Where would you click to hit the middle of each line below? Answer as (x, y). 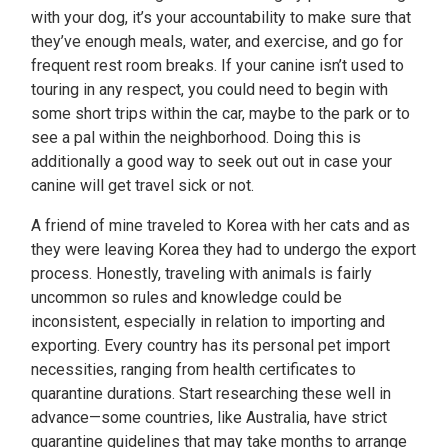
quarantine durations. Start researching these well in (211, 393)
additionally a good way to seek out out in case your (211, 161)
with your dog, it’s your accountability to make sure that (221, 17)
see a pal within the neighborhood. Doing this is (196, 137)
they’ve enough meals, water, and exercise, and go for (217, 41)
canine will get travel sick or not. (142, 185)
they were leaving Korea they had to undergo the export (223, 249)
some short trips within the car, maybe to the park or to (220, 113)
